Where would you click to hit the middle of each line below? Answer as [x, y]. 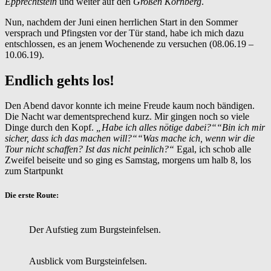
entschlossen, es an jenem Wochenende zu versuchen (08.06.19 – [129, 44]
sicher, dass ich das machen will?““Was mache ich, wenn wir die [130, 139]
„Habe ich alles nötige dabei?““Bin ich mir [181, 128]
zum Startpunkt [34, 171]
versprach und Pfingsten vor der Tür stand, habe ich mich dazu [124, 33]
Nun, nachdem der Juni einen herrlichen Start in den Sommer [121, 22]
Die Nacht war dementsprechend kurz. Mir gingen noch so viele [127, 117]
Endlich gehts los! [60, 80]
